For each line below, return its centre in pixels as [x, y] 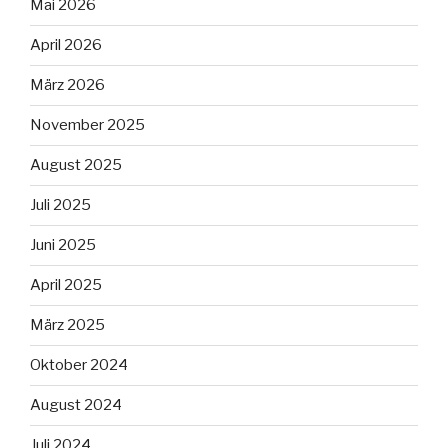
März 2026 [67, 85]
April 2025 [66, 285]
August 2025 [76, 165]
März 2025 [67, 325]
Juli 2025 [60, 205]
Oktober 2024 [79, 365]
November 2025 [87, 125]
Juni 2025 [63, 245]
